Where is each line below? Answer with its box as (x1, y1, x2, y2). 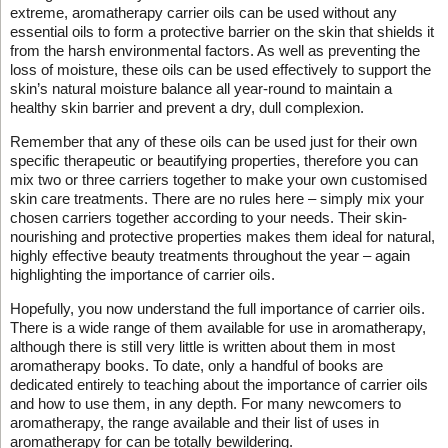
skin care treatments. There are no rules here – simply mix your (9, 189, 424, 207)
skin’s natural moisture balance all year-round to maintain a (9, 79, 392, 97)
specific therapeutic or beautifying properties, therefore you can (9, 151, 418, 169)
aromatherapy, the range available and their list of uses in (9, 413, 379, 431)
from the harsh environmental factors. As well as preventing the (9, 41, 420, 59)
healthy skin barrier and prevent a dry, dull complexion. (9, 98, 364, 116)
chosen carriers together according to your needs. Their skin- (9, 208, 407, 226)
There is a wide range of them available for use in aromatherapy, (9, 318, 426, 336)
